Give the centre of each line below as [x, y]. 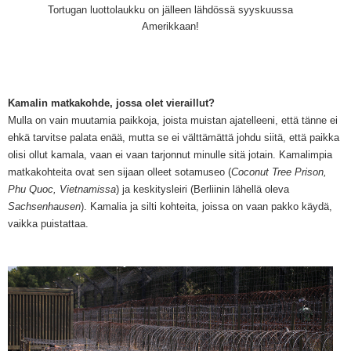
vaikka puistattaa [47, 224]
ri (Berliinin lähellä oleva [235, 190]
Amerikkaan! [170, 27]
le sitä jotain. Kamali [264, 155]
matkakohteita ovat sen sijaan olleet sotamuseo [116, 172]
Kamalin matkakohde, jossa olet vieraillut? [111, 103]
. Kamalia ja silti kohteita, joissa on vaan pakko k [195, 207]
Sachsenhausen [44, 207]
